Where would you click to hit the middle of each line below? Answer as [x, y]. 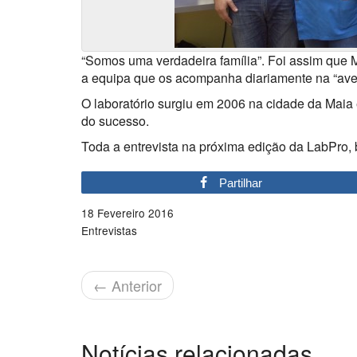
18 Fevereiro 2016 [127, 213]
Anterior [135, 285]
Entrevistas [109, 230]
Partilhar [240, 183]
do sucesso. [115, 121]
